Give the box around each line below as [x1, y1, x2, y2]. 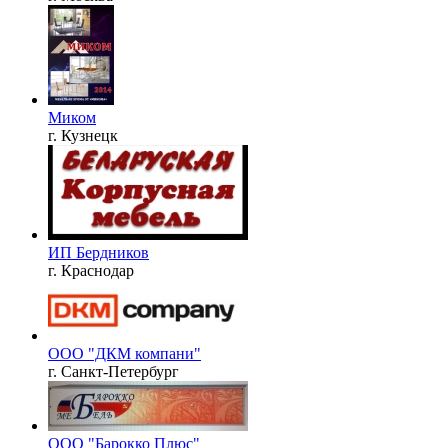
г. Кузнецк [48, 126, 118, 144]
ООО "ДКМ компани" [48, 344, 201, 362]
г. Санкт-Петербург [48, 362, 179, 380]
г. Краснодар [48, 261, 134, 279]
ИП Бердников [48, 243, 149, 261]
